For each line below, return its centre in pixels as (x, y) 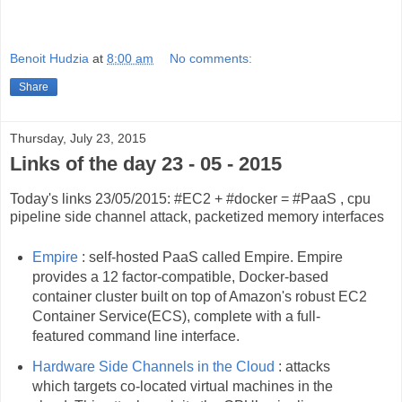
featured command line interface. (135, 336)
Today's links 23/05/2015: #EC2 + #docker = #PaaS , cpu (190, 198)
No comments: (211, 58)
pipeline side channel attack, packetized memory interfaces (197, 216)
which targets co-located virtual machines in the (182, 386)
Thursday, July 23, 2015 (78, 138)
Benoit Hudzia (49, 58)
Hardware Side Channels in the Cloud (153, 366)
